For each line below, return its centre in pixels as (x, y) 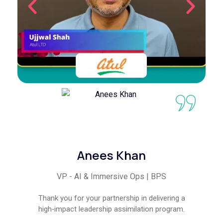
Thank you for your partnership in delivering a (111, 198)
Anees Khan (111, 155)
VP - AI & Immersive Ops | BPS (111, 176)
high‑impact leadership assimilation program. (111, 209)
